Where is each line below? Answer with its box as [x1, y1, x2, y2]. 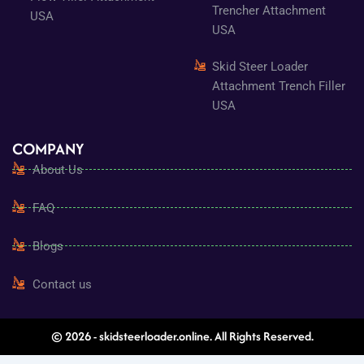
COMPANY [11, 136, 84, 160]
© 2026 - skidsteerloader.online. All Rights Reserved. [50, 327, 314, 345]
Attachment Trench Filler [212, 78, 346, 93]
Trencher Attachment [212, 2, 327, 18]
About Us [32, 162, 83, 177]
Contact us [32, 276, 92, 292]
